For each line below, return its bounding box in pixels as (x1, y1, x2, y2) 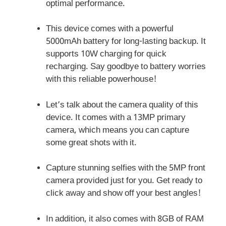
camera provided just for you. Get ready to (46, 176, 202, 187)
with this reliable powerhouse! (46, 74, 157, 86)
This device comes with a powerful (46, 24, 174, 35)
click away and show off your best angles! (46, 188, 201, 200)
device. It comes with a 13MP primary (46, 112, 186, 124)
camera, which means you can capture (46, 125, 189, 136)
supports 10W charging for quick (46, 49, 166, 61)
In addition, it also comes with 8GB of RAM (46, 213, 204, 225)
